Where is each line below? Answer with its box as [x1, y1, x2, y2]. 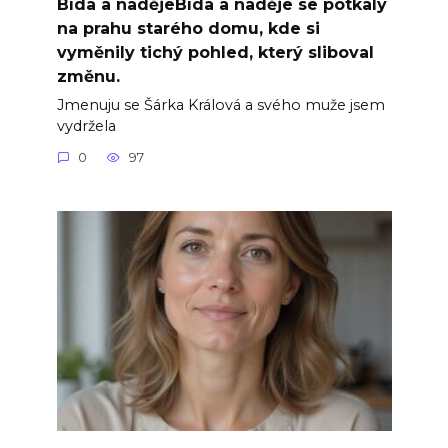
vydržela [56, 116, 116, 135]
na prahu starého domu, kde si [56, 18, 320, 38]
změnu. [56, 66, 120, 86]
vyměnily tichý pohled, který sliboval [56, 42, 374, 62]
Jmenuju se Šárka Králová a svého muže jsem [56, 95, 385, 114]
